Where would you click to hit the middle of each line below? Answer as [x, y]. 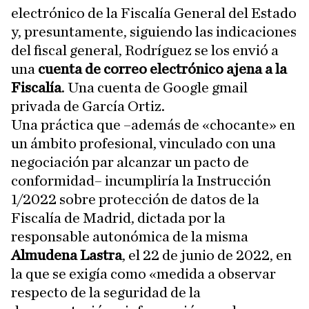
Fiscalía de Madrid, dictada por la [118, 218]
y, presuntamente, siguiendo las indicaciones [154, 32]
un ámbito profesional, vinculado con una [143, 143]
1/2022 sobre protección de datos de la [135, 199]
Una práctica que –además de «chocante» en [153, 125]
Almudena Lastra [67, 255]
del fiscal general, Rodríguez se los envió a [145, 50]
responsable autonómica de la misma [130, 237]
